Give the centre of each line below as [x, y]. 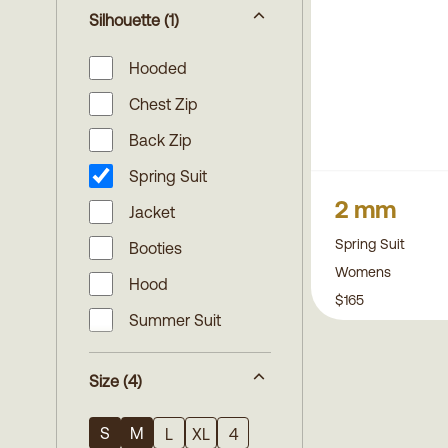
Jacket [152, 212]
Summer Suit [175, 320]
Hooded [158, 68]
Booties [155, 248]
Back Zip [160, 140]
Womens [363, 271]
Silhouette [124, 20]
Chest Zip [163, 104]
